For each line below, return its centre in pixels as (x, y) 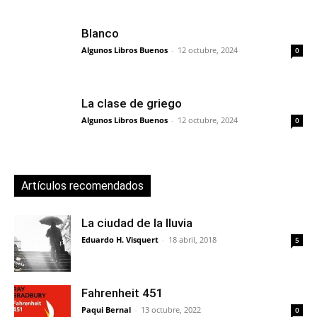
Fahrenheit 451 (122, 293)
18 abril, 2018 (192, 239)
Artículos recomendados (82, 185)
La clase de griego (132, 103)
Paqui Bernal (106, 309)
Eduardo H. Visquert (120, 239)
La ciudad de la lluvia (137, 223)
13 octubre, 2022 (171, 309)
